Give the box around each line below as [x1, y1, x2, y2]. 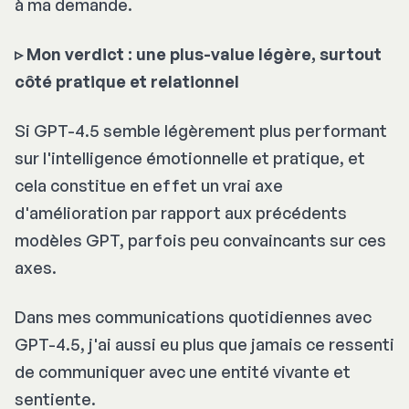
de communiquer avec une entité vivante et [15, 361, 351, 382]
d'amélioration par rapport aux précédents [15, 202, 347, 223]
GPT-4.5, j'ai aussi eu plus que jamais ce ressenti [15, 333, 394, 354]
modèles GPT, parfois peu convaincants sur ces [15, 229, 386, 250]
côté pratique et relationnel [15, 70, 239, 91]
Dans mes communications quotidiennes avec [15, 306, 372, 327]
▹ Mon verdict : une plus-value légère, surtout [15, 43, 382, 64]
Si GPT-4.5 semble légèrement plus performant [15, 120, 387, 141]
